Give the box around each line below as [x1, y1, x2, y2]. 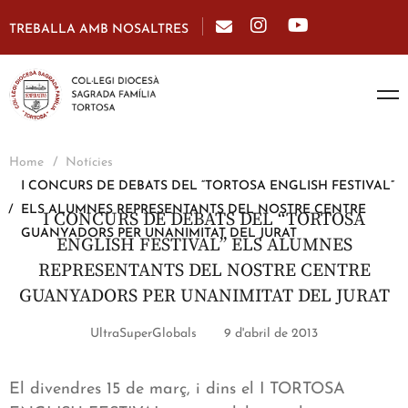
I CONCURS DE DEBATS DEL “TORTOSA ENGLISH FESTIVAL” [21, 179, 394, 194]
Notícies [66, 156, 113, 170]
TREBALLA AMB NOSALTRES [9, 23, 189, 36]
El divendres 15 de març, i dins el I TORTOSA [9, 381, 345, 399]
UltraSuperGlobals [90, 327, 197, 342]
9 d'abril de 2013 [224, 327, 318, 342]
